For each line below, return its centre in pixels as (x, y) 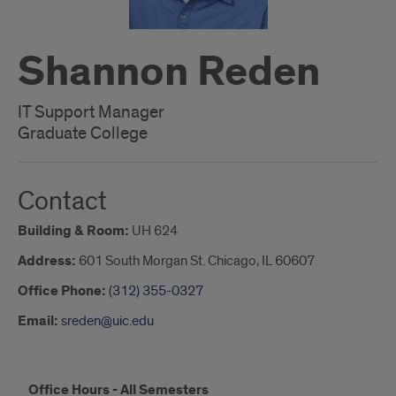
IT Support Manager (91, 112)
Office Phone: (62, 291)
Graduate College (83, 133)
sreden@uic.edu (107, 321)
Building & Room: (73, 231)
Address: (47, 261)
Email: (38, 321)
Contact (62, 202)
